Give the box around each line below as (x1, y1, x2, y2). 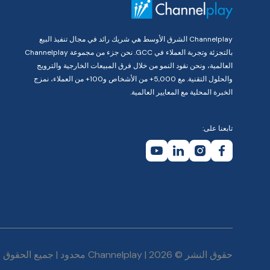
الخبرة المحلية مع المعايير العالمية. (130, 87, 233, 98)
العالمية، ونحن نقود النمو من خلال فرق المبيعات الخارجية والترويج (37, 61, 233, 71)
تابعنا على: (202, 124, 233, 134)
